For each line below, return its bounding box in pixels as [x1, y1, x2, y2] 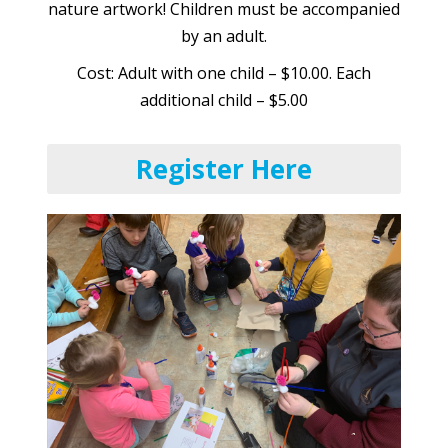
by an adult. [181, 25, 267, 48]
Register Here [136, 151, 312, 188]
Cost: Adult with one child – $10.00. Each [77, 62, 371, 85]
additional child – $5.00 [140, 89, 308, 112]
